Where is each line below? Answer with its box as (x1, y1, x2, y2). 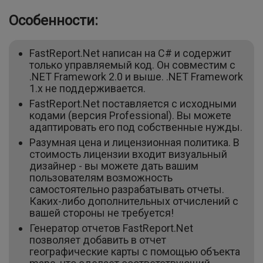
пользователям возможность (29, 171, 173, 184)
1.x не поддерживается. (29, 82, 146, 95)
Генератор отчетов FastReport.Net (29, 222, 193, 235)
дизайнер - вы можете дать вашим (29, 160, 198, 173)
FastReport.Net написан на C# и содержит (29, 47, 231, 60)
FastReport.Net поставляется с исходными (29, 97, 237, 110)
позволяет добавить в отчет (29, 234, 166, 247)
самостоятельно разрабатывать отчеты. (29, 183, 224, 196)
